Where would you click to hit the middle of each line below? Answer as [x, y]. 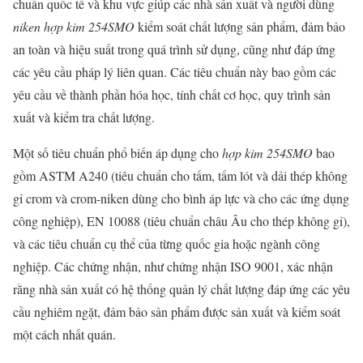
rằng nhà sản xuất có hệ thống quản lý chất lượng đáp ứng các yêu [181, 288]
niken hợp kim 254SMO [74, 26]
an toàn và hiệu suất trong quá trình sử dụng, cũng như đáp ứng [174, 49]
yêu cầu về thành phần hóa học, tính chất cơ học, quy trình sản [172, 94]
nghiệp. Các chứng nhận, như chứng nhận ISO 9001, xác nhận [173, 266]
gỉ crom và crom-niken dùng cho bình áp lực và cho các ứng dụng [181, 198]
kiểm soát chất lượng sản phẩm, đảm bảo [240, 26]
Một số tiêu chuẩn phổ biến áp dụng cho [117, 152]
